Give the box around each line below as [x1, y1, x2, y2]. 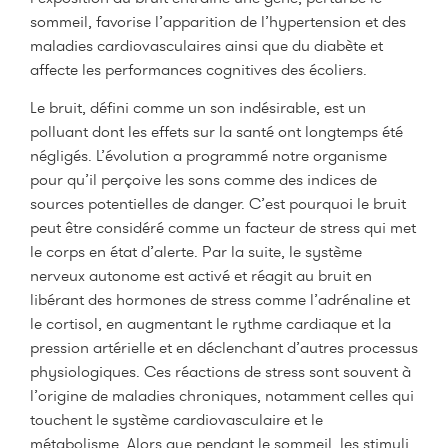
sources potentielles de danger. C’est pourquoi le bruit [30, 193, 406, 215]
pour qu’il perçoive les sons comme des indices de [30, 169, 377, 191]
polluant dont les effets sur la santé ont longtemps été [30, 121, 403, 143]
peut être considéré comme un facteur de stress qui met [30, 217, 416, 239]
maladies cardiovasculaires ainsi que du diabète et [30, 34, 383, 56]
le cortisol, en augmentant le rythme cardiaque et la [30, 313, 391, 335]
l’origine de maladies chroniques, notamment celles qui [30, 385, 414, 407]
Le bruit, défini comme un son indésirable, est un [30, 97, 366, 119]
